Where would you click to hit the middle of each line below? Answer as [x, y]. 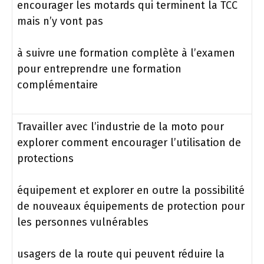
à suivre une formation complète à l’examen [126, 53]
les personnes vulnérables [83, 222]
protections [45, 158]
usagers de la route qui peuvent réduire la [121, 254]
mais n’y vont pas [60, 21]
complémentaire [57, 85]
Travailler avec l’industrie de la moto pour [121, 126]
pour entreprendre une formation [99, 69]
